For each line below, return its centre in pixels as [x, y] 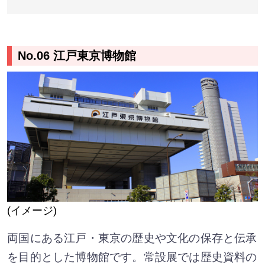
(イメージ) [32, 211]
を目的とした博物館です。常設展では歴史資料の [132, 257]
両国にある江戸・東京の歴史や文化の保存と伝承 [132, 238]
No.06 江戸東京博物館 [77, 55]
